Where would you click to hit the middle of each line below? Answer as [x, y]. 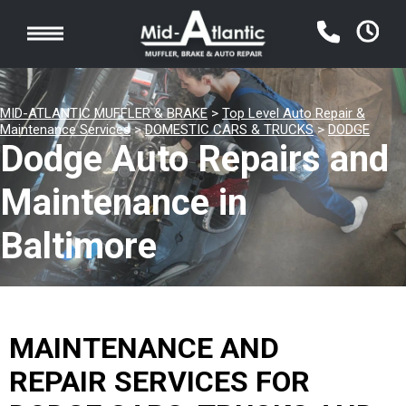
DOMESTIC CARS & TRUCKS [229, 130]
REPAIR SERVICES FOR [159, 382]
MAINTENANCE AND [144, 348]
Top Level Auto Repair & [294, 113]
